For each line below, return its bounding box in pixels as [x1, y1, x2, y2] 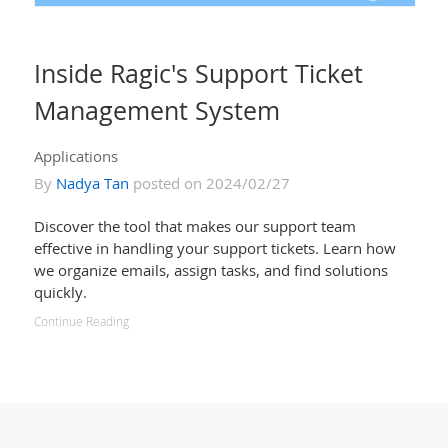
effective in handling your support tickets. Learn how [33, 238, 396, 259]
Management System [33, 93, 280, 128]
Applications [33, 146, 118, 167]
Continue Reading [33, 313, 129, 331]
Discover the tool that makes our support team [33, 216, 356, 237]
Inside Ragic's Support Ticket [33, 56, 363, 91]
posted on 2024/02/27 [128, 173, 290, 194]
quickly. [33, 282, 87, 303]
